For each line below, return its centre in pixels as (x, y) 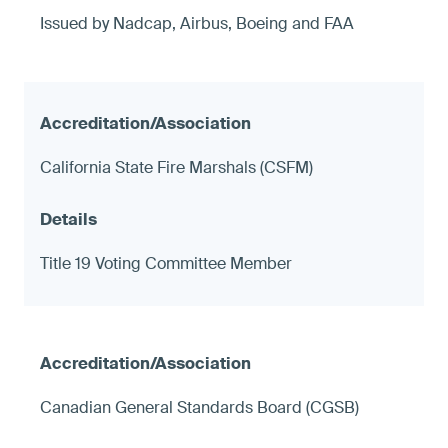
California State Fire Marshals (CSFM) (176, 167)
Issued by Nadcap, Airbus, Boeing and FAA (197, 23)
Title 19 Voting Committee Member (166, 263)
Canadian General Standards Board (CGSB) (199, 407)
